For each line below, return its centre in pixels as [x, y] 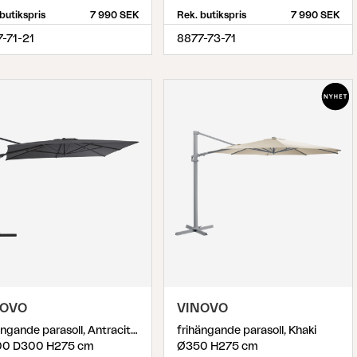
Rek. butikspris [212, 16]
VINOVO [202, 309]
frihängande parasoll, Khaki [247, 331]
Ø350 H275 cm [218, 347]
